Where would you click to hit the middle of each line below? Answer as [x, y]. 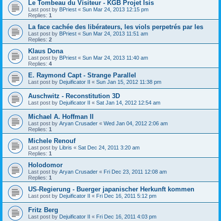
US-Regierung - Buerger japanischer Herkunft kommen [111, 189]
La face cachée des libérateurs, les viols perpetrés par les [116, 27]
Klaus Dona [46, 51]
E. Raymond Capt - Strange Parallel [82, 75]
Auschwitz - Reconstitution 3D [74, 96]
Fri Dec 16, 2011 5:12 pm [126, 196]
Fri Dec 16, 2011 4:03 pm [126, 217]
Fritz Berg [43, 210]
